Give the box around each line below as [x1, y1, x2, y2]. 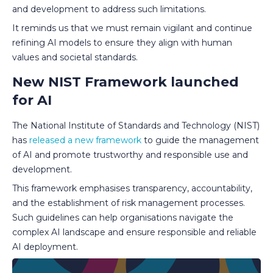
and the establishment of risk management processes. [12, 197, 245, 208]
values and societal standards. [12, 51, 138, 63]
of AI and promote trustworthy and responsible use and [12, 149, 248, 160]
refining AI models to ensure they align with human [12, 37, 232, 48]
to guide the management [144, 134, 259, 146]
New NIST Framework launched [12, 73, 239, 90]
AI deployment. [12, 241, 78, 252]
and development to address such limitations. [12, 3, 206, 15]
